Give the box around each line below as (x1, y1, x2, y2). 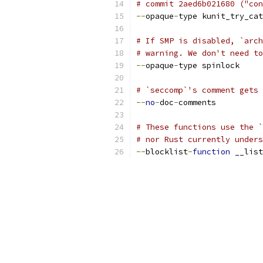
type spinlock (178, 60, 240, 70)
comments (178, 97, 216, 107)
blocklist (146, 147, 188, 157)
